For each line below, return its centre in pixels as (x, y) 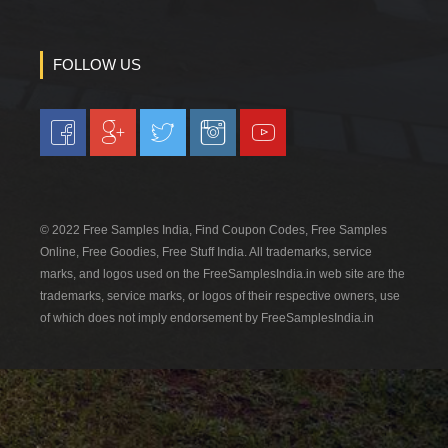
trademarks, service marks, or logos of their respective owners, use (220, 295)
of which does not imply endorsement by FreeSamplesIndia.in (207, 317)
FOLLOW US (97, 64)
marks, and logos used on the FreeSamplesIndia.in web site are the (222, 273)
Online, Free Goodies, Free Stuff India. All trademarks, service (206, 251)
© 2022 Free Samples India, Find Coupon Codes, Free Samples (213, 229)
